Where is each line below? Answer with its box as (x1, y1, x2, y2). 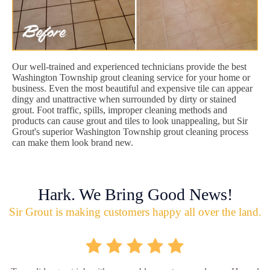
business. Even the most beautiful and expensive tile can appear (12, 83, 253, 93)
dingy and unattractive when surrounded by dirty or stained (12, 93, 236, 104)
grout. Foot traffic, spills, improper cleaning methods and (12, 104, 227, 115)
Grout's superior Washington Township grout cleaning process (12, 126, 248, 137)
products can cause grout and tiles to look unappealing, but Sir (12, 115, 248, 126)
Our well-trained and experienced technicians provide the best (12, 61, 246, 72)
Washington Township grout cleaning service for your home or (12, 72, 250, 83)
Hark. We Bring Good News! (37, 184, 233, 204)
